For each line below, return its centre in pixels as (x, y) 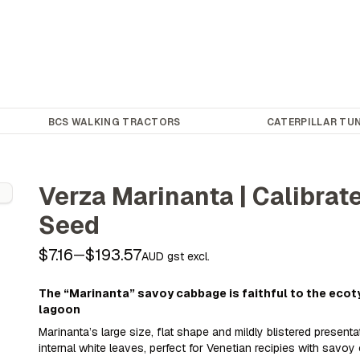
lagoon (60, 309)
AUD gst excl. (176, 256)
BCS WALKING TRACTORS (114, 122)
